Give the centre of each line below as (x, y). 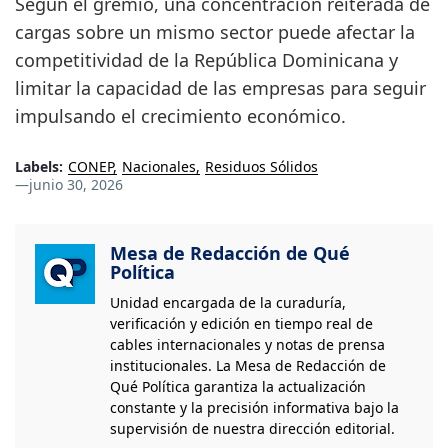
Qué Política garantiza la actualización (238, 387)
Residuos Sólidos (261, 167)
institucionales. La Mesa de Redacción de (248, 366)
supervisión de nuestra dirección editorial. (252, 429)
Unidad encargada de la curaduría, (228, 303)
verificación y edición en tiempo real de (241, 324)
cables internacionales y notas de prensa (247, 345)
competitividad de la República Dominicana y (206, 60)
